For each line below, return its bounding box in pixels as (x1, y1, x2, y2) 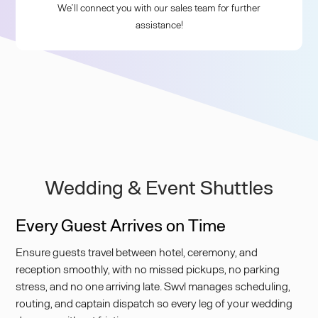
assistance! (135, 18, 183, 31)
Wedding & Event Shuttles (45, 175, 273, 199)
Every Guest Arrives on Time (16, 214, 226, 235)
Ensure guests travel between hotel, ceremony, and (16, 245, 258, 258)
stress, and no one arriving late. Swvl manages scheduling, (16, 279, 291, 292)
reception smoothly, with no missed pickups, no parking (16, 262, 280, 275)
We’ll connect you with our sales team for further (57, 1, 261, 13)
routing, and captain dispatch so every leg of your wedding (16, 296, 293, 309)
